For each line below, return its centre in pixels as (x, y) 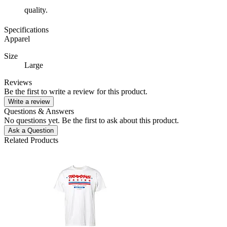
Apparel (17, 39)
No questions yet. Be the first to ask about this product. (91, 121)
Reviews (18, 83)
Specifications (26, 30)
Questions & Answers (39, 111)
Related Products (31, 140)
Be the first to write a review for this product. (76, 92)
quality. (36, 10)
